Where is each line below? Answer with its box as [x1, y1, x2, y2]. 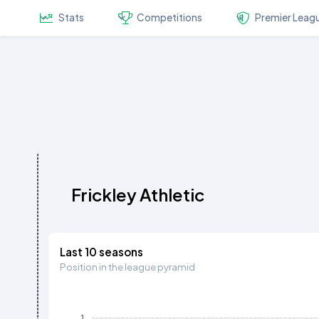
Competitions [137, 11, 203, 24]
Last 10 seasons [60, 244, 144, 258]
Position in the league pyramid [60, 260, 196, 273]
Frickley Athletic [71, 183, 205, 205]
